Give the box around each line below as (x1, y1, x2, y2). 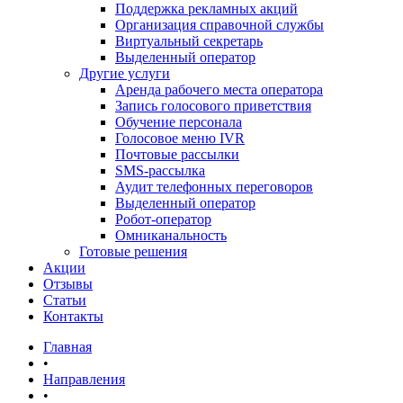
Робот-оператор (115, 211, 211, 227)
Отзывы (43, 276, 93, 291)
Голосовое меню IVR (115, 130, 245, 146)
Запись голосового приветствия (115, 98, 311, 113)
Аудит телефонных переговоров (115, 179, 313, 194)
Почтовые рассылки (115, 147, 239, 162)
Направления (43, 372, 125, 387)
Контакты (43, 309, 103, 324)
